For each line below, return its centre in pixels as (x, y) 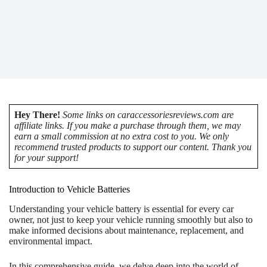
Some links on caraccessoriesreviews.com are (147, 115)
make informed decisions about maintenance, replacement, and (126, 230)
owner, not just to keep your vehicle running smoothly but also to (131, 219)
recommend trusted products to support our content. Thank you (133, 147)
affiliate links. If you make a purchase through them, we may (128, 125)
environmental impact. (51, 241)
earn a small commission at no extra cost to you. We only (122, 136)
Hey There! (37, 115)
